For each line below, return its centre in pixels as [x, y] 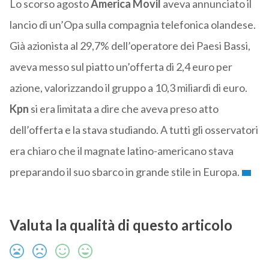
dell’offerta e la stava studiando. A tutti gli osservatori [134, 130]
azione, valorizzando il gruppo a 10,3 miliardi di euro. [128, 88]
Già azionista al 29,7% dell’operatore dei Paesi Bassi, [130, 46]
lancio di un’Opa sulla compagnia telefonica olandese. [132, 25]
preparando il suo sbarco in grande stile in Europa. [124, 172]
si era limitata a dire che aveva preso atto [124, 109]
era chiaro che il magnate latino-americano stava [121, 151]
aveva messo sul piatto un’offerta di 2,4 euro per [121, 67]
